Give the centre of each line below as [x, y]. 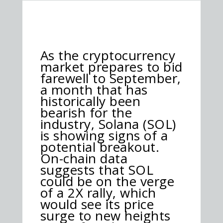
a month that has [94, 89]
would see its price [97, 204]
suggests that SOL [97, 169]
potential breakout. [100, 147]
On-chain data [84, 158]
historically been [90, 101]
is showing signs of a [104, 135]
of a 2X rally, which [98, 192]
